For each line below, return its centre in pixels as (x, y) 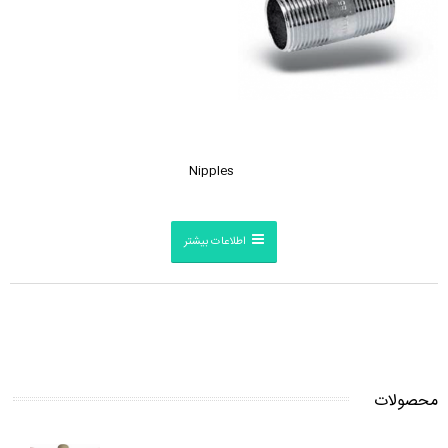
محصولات (406, 401)
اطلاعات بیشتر (215, 242)
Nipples (211, 171)
